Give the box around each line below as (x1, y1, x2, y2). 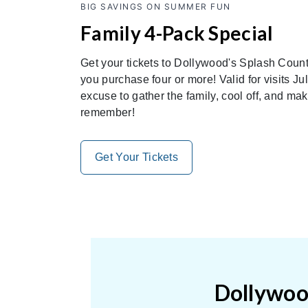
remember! (80, 107, 135, 118)
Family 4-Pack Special (80, 21, 274, 45)
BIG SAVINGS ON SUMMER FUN (80, 1, 231, 12)
